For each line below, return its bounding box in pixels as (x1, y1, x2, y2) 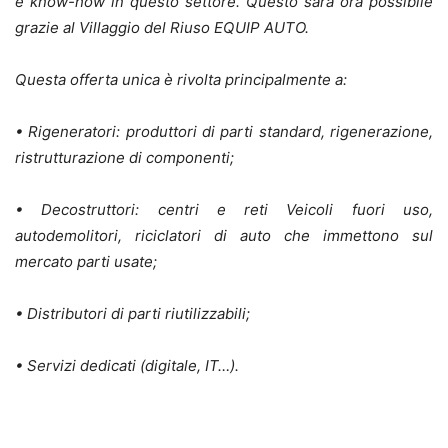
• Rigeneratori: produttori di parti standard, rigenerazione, (15, 122, 433, 142)
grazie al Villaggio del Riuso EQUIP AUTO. (15, 18, 309, 38)
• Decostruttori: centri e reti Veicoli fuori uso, (15, 200, 433, 220)
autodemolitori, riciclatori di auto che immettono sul (15, 226, 433, 246)
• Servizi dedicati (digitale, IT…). (15, 356, 239, 376)
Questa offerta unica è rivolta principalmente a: (15, 70, 347, 90)
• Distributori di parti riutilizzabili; (15, 304, 250, 324)
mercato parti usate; (15, 252, 157, 272)
